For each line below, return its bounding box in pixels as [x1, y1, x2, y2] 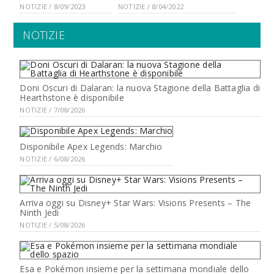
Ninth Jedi [20, 207, 59, 218]
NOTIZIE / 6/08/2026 [20, 154, 86, 163]
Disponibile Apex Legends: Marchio [20, 141, 163, 152]
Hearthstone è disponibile [20, 92, 124, 103]
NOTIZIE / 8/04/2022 [117, 2, 183, 11]
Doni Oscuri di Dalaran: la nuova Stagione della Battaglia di [20, 82, 261, 94]
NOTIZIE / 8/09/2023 [20, 2, 86, 11]
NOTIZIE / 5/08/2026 [20, 220, 86, 229]
